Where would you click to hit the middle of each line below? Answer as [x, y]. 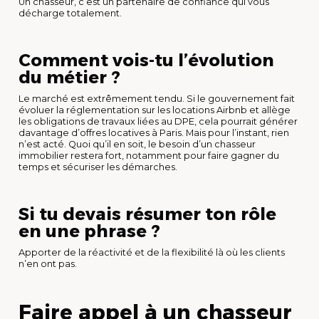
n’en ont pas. [48, 263]
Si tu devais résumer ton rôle [147, 214]
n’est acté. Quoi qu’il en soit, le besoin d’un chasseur [137, 144]
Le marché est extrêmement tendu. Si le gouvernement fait [157, 98]
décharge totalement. [70, 13]
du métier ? [69, 77]
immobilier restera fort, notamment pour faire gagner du [149, 155]
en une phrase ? [89, 231]
